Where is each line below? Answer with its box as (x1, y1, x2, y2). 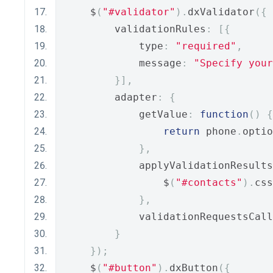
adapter (66, 91, 157, 103)
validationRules (66, 23, 206, 35)
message (66, 57, 182, 69)
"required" (175, 40, 236, 52)
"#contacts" (175, 177, 243, 188)
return (163, 126, 200, 137)
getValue (66, 108, 188, 120)
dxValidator (188, 6, 255, 18)
